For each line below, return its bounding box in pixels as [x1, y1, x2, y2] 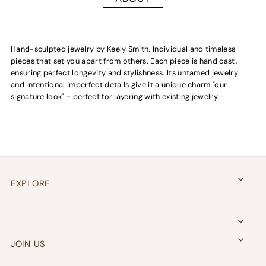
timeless [203, 43, 236, 54]
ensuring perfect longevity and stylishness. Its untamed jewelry [10, 67, 239, 78]
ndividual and [154, 43, 204, 54]
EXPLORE [10, 177, 50, 189]
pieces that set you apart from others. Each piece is [10, 55, 199, 66]
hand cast [199, 55, 236, 66]
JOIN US [10, 237, 46, 250]
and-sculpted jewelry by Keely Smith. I [16, 43, 155, 54]
